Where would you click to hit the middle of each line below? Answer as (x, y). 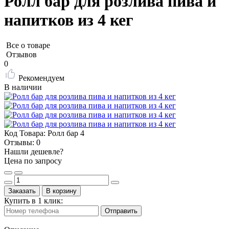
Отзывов (21, 54)
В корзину (61, 191)
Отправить (121, 211)
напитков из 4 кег (69, 20)
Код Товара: (25, 133)
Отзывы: (19, 142)
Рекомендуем (41, 78)
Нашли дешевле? (34, 151)
